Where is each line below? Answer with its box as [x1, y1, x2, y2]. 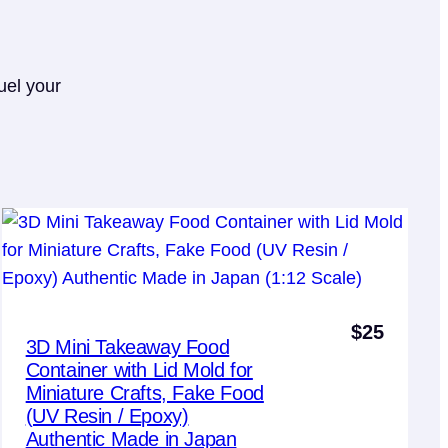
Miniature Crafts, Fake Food [25, 381, 264, 404]
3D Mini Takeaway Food [25, 335, 230, 358]
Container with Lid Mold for [25, 358, 253, 381]
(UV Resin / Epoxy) [25, 404, 189, 427]
